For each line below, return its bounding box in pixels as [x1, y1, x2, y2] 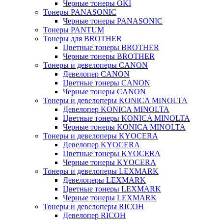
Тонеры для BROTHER [43, 34, 122, 43]
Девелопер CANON [63, 70, 130, 78]
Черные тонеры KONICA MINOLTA [63, 123, 186, 131]
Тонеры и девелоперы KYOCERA [43, 132, 158, 140]
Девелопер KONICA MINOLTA [63, 105, 169, 113]
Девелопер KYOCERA [63, 140, 140, 149]
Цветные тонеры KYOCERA [63, 149, 161, 158]
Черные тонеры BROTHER [63, 52, 155, 60]
